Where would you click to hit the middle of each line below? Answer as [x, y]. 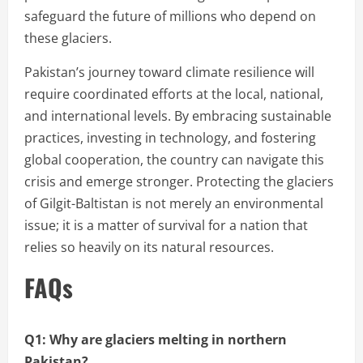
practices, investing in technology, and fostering [170, 137]
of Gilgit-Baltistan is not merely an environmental [174, 203]
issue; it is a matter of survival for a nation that [166, 225]
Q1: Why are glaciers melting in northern [156, 339]
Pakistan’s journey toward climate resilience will [169, 72]
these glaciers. [68, 38]
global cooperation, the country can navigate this [174, 159]
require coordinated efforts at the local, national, [174, 94]
